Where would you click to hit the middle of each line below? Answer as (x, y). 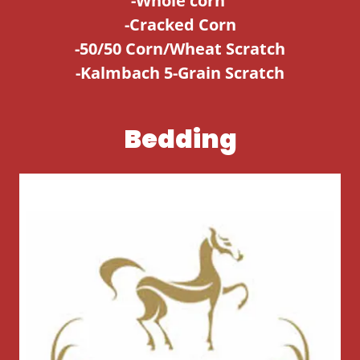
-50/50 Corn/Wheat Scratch (180, 49)
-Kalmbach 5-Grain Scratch (180, 73)
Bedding (180, 139)
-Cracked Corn (180, 25)
